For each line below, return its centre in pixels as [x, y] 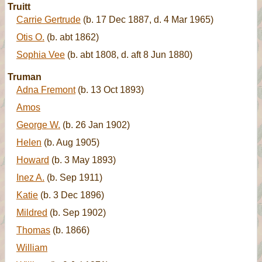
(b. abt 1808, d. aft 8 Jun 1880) [129, 55]
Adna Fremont [46, 90]
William [32, 248]
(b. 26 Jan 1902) [95, 125]
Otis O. [30, 37]
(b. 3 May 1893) [82, 160]
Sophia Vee [41, 55]
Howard [33, 160]
